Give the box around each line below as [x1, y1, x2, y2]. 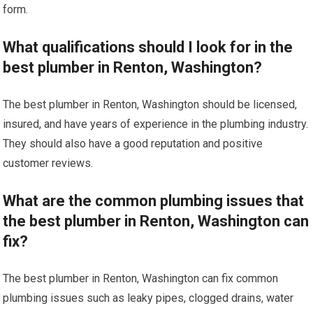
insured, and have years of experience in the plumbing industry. [3, 117, 309, 131]
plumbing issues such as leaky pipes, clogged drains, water [3, 291, 294, 305]
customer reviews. [3, 156, 94, 170]
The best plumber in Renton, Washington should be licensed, [3, 97, 298, 111]
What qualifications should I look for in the [3, 38, 293, 56]
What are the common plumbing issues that [3, 191, 305, 210]
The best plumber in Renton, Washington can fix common [3, 271, 279, 285]
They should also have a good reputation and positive [3, 136, 263, 150]
